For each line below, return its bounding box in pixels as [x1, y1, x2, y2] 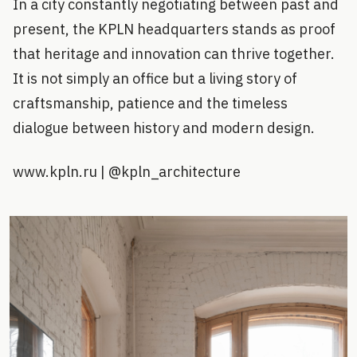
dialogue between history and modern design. [13, 118, 315, 137]
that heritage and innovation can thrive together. [13, 44, 335, 63]
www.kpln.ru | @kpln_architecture [13, 162, 241, 181]
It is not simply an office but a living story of [13, 69, 297, 88]
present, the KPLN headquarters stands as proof [13, 19, 335, 38]
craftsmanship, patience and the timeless [13, 93, 288, 112]
